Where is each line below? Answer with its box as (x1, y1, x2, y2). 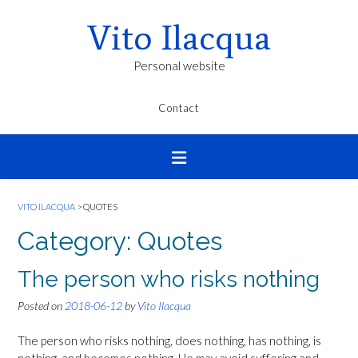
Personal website (133, 58, 225, 73)
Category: (18, 226, 137, 256)
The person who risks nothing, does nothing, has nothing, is (18, 333, 321, 348)
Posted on (18, 298, 65, 312)
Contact (158, 101, 199, 114)
